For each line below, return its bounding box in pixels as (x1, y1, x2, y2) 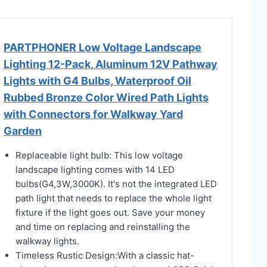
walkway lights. (15, 235, 79, 247)
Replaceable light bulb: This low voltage (15, 149, 183, 161)
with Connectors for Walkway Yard (4, 107, 183, 120)
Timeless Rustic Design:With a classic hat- (15, 249, 194, 261)
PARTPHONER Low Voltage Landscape (4, 41, 201, 54)
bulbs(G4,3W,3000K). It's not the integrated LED (15, 178, 217, 190)
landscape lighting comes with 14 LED (15, 163, 175, 175)
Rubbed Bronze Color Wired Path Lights (4, 91, 209, 104)
